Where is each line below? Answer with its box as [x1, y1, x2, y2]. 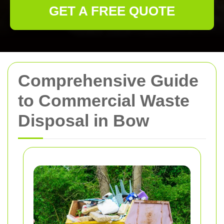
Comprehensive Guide [18, 71, 198, 90]
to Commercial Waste [18, 91, 189, 110]
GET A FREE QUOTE [49, 3, 175, 18]
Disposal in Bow [18, 111, 149, 130]
